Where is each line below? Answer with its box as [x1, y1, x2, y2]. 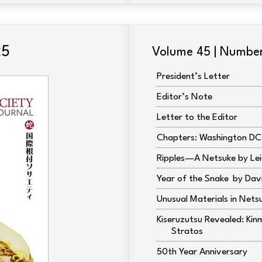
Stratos [171, 227, 203, 236]
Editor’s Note [157, 92, 212, 102]
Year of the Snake [157, 174, 229, 184]
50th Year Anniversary [157, 247, 247, 257]
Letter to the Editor [157, 113, 237, 122]
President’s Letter [157, 72, 230, 81]
